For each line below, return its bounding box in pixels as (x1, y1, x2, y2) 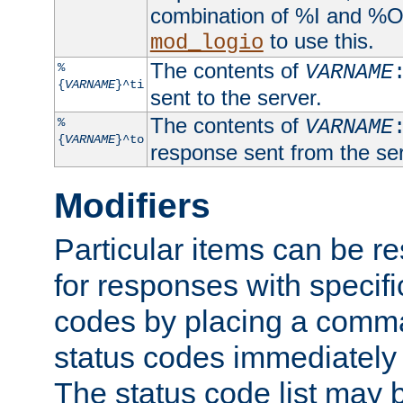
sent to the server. (149, 85, 322, 110)
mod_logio (149, 30, 264, 55)
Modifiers (54, 185, 210, 225)
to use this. (263, 28, 374, 53)
